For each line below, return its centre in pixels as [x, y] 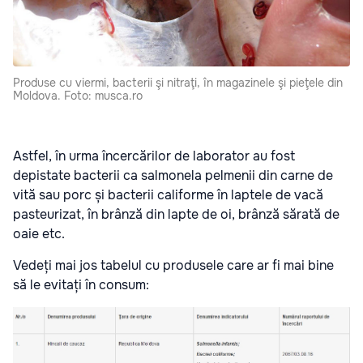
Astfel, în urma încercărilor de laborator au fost [154, 156]
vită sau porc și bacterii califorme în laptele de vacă [168, 194]
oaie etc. [39, 233]
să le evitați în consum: [81, 284]
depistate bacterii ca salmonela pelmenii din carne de [173, 175]
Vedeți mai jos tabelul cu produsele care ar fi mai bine [173, 265]
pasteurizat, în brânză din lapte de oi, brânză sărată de [176, 214]
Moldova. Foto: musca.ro [78, 95]
